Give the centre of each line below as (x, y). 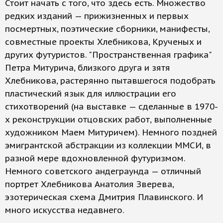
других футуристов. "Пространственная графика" (108, 55)
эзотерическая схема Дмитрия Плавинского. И (104, 197)
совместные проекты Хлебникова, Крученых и (103, 42)
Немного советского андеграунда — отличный (103, 171)
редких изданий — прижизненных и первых (97, 16)
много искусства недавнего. (65, 210)
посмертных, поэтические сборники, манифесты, (107, 29)
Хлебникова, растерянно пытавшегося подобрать (110, 81)
